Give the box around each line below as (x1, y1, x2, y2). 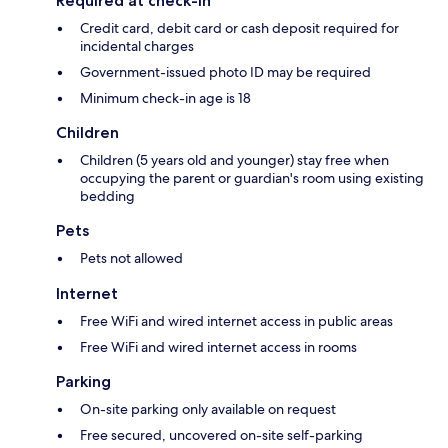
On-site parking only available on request (80, 399, 336, 418)
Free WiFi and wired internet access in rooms (80, 337, 357, 356)
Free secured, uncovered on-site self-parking (80, 425, 363, 444)
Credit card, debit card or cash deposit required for (80, 18, 399, 37)
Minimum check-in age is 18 (80, 88, 251, 107)
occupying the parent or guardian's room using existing (80, 168, 424, 187)
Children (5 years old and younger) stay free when (80, 150, 389, 169)
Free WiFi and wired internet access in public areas (80, 311, 393, 330)
